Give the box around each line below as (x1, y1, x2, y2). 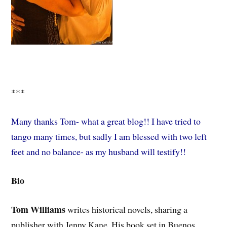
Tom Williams (11, 202, 66, 216)
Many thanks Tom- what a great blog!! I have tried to (11, 115, 201, 128)
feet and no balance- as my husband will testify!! (11, 145, 186, 158)
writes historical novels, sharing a (65, 203, 188, 215)
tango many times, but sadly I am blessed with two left (11, 130, 207, 143)
